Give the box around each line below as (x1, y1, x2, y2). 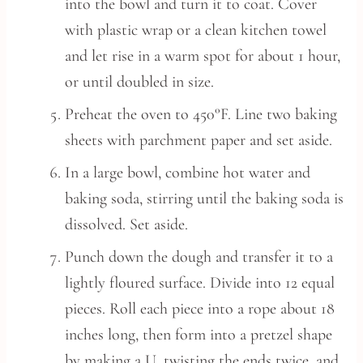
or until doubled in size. (65, 72, 214, 92)
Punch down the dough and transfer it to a (65, 247, 333, 267)
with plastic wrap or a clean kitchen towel (65, 20, 327, 40)
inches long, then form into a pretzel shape (65, 325, 332, 344)
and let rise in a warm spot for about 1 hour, (65, 46, 340, 66)
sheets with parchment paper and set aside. (65, 130, 332, 150)
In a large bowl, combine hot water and (65, 163, 310, 182)
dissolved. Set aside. (65, 215, 188, 234)
